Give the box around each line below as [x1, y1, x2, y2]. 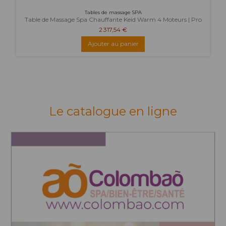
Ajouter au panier [87, 40, 139, 48]
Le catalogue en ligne [49, 103, 177, 119]
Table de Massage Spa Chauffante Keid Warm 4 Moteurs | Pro [24, 16, 202, 24]
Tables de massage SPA [84, 9, 142, 15]
